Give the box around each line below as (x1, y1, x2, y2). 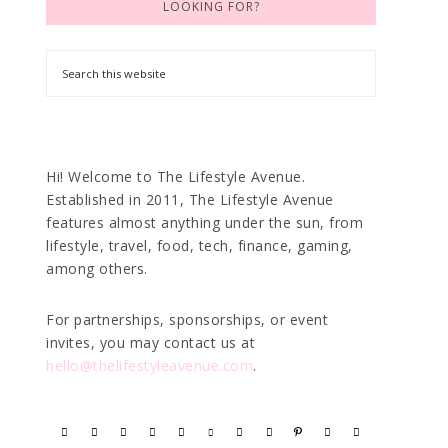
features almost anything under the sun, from (46, 213, 363, 232)
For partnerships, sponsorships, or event (46, 310, 328, 329)
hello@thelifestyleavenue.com (46, 356, 253, 375)
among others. (46, 259, 148, 278)
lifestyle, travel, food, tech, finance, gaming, (46, 236, 353, 255)
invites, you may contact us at (46, 333, 255, 352)
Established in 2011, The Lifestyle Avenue (46, 190, 334, 209)
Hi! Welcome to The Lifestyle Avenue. (46, 167, 305, 186)
